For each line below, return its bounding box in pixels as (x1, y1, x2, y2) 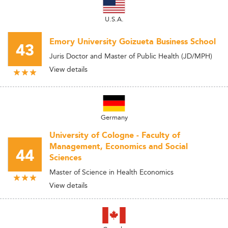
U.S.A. (104, 14, 124, 24)
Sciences (49, 152, 81, 164)
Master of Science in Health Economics (49, 166, 174, 178)
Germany (100, 112, 128, 122)
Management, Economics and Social (49, 140, 188, 153)
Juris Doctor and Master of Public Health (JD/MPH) (49, 50, 212, 62)
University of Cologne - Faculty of (49, 129, 180, 142)
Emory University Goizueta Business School (49, 35, 216, 48)
